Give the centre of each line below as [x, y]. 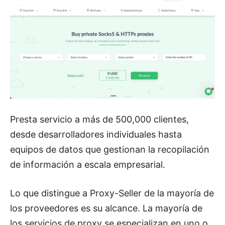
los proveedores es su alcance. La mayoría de [106, 208]
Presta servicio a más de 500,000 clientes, [99, 119]
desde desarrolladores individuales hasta [96, 134]
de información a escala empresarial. [88, 164]
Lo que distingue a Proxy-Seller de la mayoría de [112, 193]
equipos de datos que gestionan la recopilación [110, 149]
